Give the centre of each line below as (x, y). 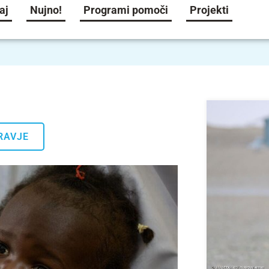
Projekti (210, 10)
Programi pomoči (126, 10)
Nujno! (46, 10)
